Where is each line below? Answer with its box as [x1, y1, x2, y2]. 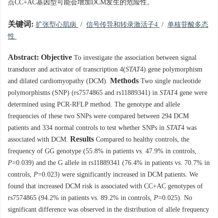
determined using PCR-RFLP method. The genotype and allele [8, 101, 180, 109]
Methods [110, 76, 139, 86]
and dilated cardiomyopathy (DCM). [8, 77, 110, 85]
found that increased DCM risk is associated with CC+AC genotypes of [8, 182, 203, 190]
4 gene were [174, 89, 207, 97]
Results [70, 135, 94, 144]
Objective [41, 53, 72, 62]
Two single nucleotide [139, 77, 201, 85]
